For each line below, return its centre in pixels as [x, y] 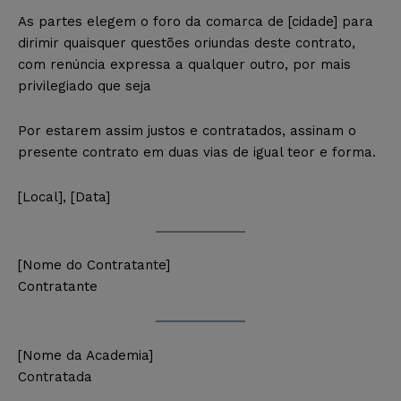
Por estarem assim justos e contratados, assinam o [187, 130]
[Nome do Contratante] [94, 265]
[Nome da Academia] [85, 356]
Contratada [55, 377]
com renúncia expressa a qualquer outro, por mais [184, 64]
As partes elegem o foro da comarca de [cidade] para [196, 21]
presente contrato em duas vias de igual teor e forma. [197, 152]
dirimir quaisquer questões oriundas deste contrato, [187, 43]
